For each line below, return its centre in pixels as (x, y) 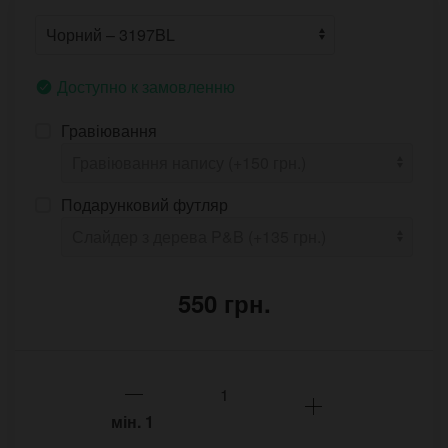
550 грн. (224, 303)
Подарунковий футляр (144, 205)
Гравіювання (109, 131)
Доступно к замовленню (146, 87)
